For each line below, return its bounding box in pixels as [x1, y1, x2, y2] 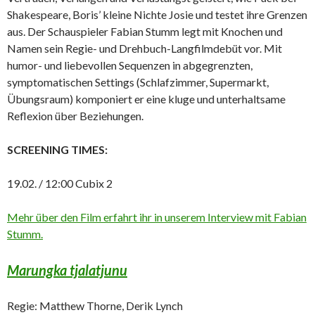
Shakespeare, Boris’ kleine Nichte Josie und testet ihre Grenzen [7, 7, 307, 21]
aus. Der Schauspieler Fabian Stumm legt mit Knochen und [7, 24, 283, 38]
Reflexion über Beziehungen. [7, 108, 143, 122]
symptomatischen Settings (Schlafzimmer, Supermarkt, [7, 75, 269, 89]
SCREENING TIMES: [7, 142, 108, 156]
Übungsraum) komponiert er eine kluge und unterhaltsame [7, 91, 285, 105]
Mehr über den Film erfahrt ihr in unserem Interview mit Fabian [7, 210, 307, 224]
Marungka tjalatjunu [7, 261, 127, 278]
